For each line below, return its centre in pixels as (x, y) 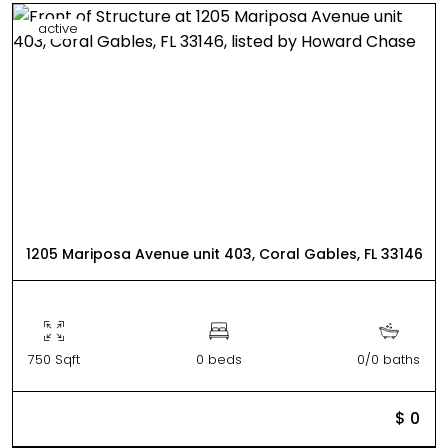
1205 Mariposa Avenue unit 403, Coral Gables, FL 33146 (224, 253)
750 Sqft (54, 359)
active (58, 28)
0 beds (218, 359)
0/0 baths (388, 359)
